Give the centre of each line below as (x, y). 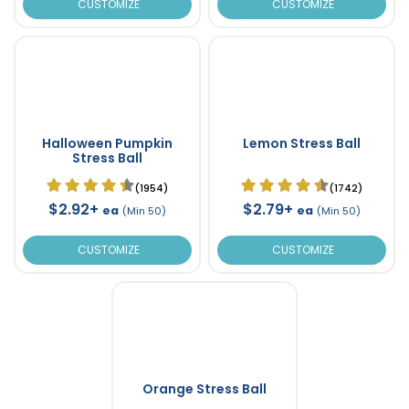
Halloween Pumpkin (107, 143)
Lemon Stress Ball (301, 143)
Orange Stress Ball (204, 388)
